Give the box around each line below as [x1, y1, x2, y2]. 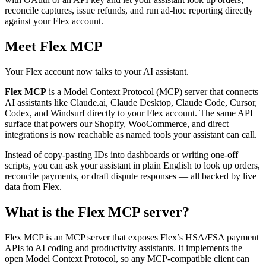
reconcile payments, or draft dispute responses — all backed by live [5, 170, 256, 181]
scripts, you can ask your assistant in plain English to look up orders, [5, 160, 260, 170]
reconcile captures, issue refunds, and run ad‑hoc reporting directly [5, 5, 253, 16]
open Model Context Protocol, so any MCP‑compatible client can [5, 253, 249, 264]
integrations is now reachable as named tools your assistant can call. [5, 129, 257, 140]
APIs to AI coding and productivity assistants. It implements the [5, 242, 242, 253]
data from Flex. [5, 181, 62, 192]
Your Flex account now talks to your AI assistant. [5, 66, 189, 77]
